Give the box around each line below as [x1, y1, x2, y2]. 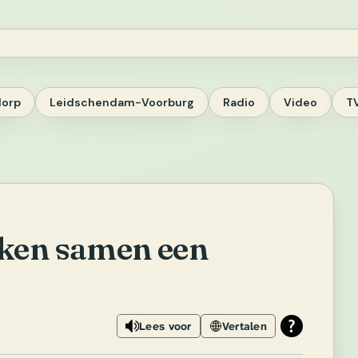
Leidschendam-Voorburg [50, 94, 194, 109]
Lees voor [139, 318, 192, 333]
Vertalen [221, 318, 267, 333]
